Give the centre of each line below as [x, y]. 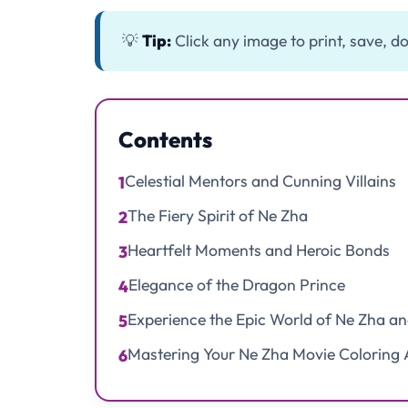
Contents [165, 140]
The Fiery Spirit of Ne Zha [218, 216]
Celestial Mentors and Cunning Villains [260, 181]
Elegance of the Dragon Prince [237, 285]
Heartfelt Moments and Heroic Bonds [259, 250]
